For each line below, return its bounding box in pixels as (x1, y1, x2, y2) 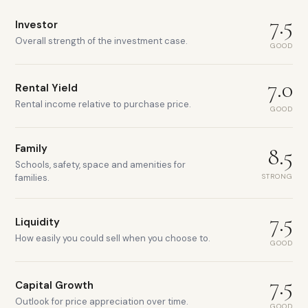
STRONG (262, 171, 293, 181)
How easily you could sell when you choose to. (15, 232, 210, 244)
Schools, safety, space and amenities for (15, 159, 186, 170)
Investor (15, 18, 58, 32)
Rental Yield (15, 81, 78, 95)
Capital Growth (15, 278, 93, 292)
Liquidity (15, 215, 60, 229)
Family (15, 142, 47, 155)
